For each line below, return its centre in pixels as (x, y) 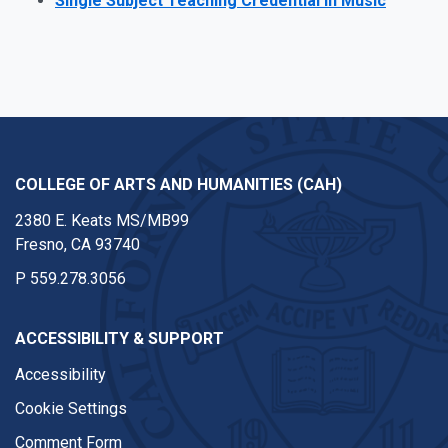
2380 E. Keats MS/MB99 (102, 220)
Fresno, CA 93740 (77, 244)
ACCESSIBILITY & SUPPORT (119, 338)
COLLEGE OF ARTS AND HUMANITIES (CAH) (178, 184)
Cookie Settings (71, 408)
